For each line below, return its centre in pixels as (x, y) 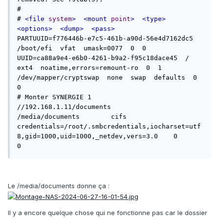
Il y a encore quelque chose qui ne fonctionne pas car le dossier (108, 212)
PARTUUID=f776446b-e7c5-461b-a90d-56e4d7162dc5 (105, 39)
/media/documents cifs (48, 117)
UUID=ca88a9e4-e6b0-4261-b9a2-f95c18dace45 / (103, 58)
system (60, 19)
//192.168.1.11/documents (64, 107)
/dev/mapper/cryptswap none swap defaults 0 (107, 78)
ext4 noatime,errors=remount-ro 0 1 (89, 68)
